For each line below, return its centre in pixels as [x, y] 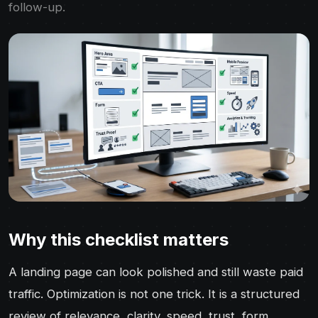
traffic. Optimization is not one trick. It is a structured [154, 294]
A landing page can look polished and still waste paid [156, 272]
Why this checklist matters [119, 239]
